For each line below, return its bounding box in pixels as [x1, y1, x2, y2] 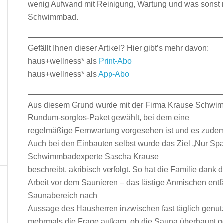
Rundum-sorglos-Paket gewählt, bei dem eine [28, 113, 189, 122]
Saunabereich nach [28, 191, 97, 200]
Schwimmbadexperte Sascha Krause [28, 152, 159, 161]
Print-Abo [99, 57, 132, 65]
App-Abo [98, 70, 129, 78]
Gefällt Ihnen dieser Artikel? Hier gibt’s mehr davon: [28, 44, 209, 52]
